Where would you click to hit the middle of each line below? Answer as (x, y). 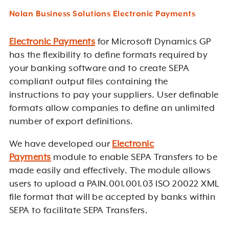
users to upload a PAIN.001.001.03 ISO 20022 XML (114, 184)
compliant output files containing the (88, 82)
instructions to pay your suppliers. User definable (114, 95)
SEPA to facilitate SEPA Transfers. (78, 211)
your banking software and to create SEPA (99, 69)
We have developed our (61, 144)
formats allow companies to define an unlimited (112, 109)
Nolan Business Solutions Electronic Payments (102, 15)
